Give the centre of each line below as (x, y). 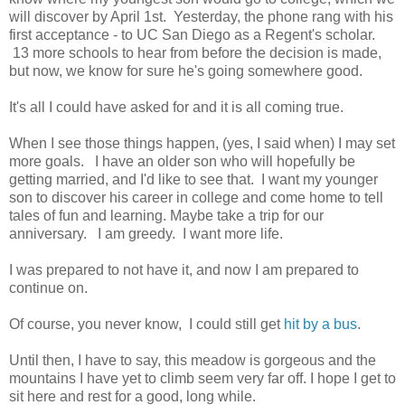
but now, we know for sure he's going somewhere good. (186, 71)
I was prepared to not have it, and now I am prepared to (184, 269)
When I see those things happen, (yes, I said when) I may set (202, 143)
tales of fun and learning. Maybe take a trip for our (166, 215)
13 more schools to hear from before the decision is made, (195, 52)
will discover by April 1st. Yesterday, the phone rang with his (201, 16)
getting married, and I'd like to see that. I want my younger (193, 179)
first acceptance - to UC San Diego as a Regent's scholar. (192, 34)
